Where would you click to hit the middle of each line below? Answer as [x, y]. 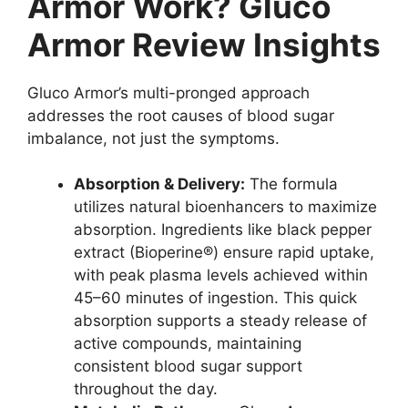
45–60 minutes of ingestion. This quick [215, 298]
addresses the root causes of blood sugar [181, 115]
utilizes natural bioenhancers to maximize [225, 207]
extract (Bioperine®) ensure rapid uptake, [224, 253]
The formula [291, 184]
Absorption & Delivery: [159, 184]
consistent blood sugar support [188, 367]
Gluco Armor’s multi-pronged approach [168, 92]
